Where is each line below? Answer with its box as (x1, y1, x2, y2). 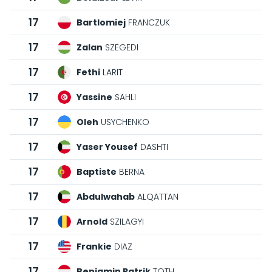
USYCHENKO (98, 116, 149, 128)
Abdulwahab (76, 191, 135, 203)
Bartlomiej (76, 16, 126, 29)
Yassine (76, 91, 112, 103)
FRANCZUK (126, 16, 170, 29)
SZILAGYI (107, 216, 144, 228)
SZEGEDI (103, 41, 138, 53)
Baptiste (76, 166, 117, 178)
